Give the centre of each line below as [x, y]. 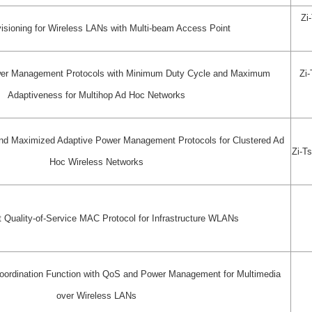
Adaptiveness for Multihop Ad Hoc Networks [96, 95]
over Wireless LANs [96, 295]
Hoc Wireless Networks [96, 162]
